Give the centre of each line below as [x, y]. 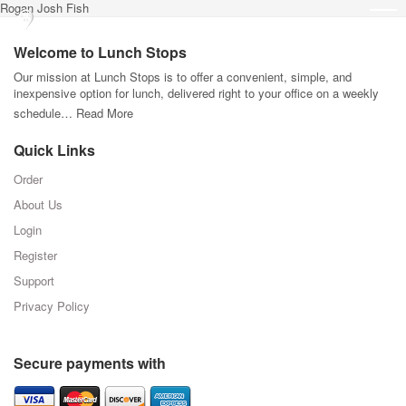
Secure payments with [90, 363]
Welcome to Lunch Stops [100, 52]
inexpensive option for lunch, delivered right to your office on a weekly [196, 93]
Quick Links [54, 150]
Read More [105, 113]
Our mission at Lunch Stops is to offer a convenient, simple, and [183, 77]
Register [35, 255]
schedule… [45, 113]
